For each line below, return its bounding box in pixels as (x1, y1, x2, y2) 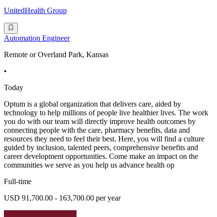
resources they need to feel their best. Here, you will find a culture (4, 134, 204, 143)
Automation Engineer (4, 33, 70, 42)
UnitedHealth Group (4, 6, 67, 15)
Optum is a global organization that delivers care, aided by (4, 99, 181, 108)
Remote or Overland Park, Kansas (4, 50, 108, 59)
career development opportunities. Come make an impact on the (4, 152, 198, 160)
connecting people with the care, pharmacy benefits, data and (4, 125, 190, 134)
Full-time (4, 177, 31, 186)
